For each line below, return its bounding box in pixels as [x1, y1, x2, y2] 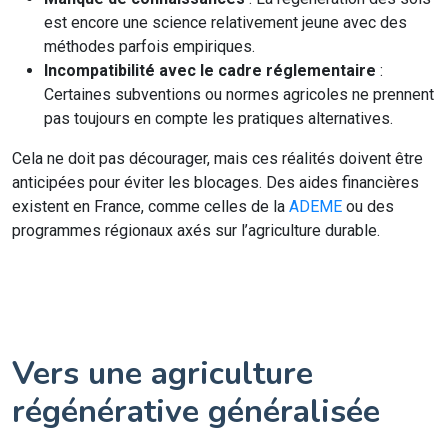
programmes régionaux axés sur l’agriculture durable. [12, 221, 380, 240]
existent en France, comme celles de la [12, 197, 289, 216]
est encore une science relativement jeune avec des [44, 13, 407, 32]
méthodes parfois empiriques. [44, 37, 255, 56]
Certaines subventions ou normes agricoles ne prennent [44, 85, 434, 104]
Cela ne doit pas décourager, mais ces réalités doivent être [12, 149, 423, 168]
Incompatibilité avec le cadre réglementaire [44, 61, 376, 80]
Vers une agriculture [12, 352, 313, 395]
